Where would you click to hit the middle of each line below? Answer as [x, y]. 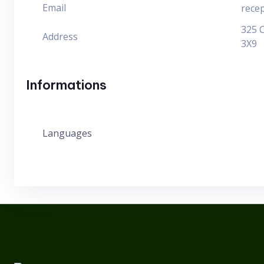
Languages [67, 133]
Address [60, 36]
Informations [66, 85]
